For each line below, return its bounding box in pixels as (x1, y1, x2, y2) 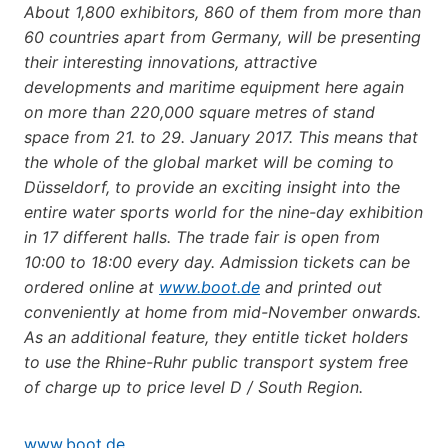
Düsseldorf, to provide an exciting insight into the (24, 176, 400, 197)
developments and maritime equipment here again (24, 76, 404, 97)
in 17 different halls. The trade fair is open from (24, 226, 380, 247)
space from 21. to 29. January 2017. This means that (24, 126, 418, 147)
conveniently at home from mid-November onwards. (24, 301, 421, 322)
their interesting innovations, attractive (24, 51, 317, 72)
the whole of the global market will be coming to (24, 151, 394, 172)
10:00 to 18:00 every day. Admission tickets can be (24, 251, 410, 272)
